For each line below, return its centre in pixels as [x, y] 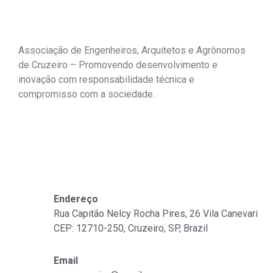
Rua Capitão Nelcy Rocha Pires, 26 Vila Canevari [155, 213]
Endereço [76, 199]
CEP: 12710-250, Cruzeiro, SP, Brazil [130, 228]
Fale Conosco [48, 172]
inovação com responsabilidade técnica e [106, 79]
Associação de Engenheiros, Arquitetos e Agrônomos [132, 50]
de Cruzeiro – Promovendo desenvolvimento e [118, 65]
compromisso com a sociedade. [87, 94]
